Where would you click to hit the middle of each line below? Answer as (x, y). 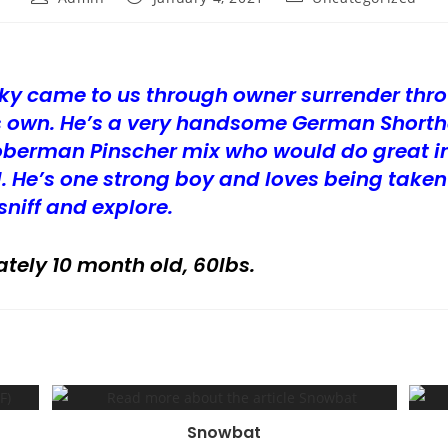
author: (57, 14)
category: (317, 14)
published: (164, 14)
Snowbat (224, 432)
